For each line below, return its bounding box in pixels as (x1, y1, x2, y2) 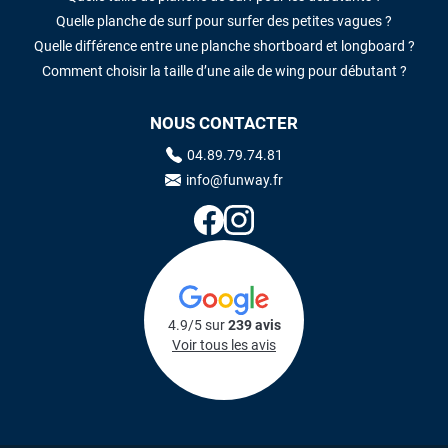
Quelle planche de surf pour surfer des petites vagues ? (56, 13, 392, 30)
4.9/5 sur (167, 317, 228, 334)
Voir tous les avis (172, 337, 276, 354)
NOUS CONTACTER (150, 113, 298, 134)
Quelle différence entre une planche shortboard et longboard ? (33, 38, 415, 55)
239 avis (227, 317, 281, 334)
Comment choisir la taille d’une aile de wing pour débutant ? (41, 63, 407, 80)
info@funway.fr (186, 172, 283, 189)
